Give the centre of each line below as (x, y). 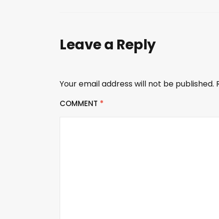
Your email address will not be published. (137, 84)
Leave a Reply (108, 45)
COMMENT (80, 104)
